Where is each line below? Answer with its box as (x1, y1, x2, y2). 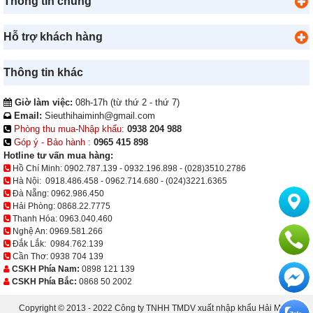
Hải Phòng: (10, 201, 57, 212)
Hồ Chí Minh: (10, 163, 64, 174)
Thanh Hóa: (10, 214, 59, 224)
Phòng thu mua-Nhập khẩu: (14, 124, 124, 135)
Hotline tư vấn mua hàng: (3, 150, 113, 161)
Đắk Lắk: (10, 239, 50, 249)
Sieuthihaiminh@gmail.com (42, 110, 155, 122)
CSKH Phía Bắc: (10, 277, 77, 287)
